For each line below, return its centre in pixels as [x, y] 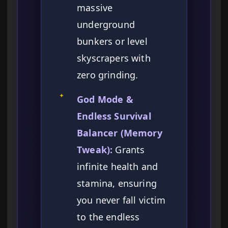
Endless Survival [114, 116]
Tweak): [95, 150]
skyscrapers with [114, 58]
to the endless [108, 217]
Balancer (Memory [120, 133]
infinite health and [118, 167]
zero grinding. [108, 75]
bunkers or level [112, 41]
